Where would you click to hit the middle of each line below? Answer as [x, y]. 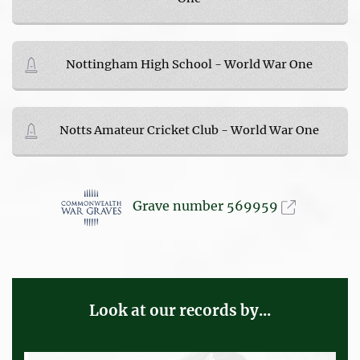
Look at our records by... [180, 310]
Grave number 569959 [207, 206]
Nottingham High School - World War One [189, 64]
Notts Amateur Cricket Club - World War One [189, 130]
